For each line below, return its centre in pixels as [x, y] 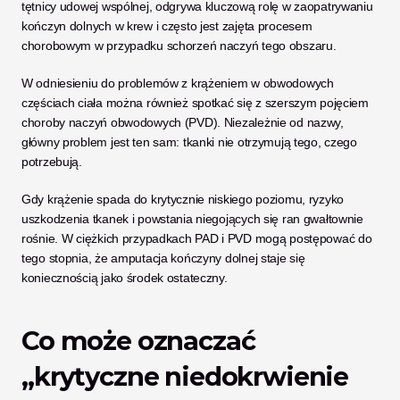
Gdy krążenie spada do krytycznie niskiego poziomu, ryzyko [183, 199]
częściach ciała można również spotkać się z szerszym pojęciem [195, 103]
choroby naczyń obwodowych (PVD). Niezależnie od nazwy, [183, 122]
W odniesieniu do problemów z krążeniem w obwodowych [178, 83]
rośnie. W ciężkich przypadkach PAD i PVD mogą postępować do [197, 238]
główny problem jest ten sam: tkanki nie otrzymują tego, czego [189, 142]
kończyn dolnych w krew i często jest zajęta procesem [167, 26]
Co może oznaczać [138, 341]
